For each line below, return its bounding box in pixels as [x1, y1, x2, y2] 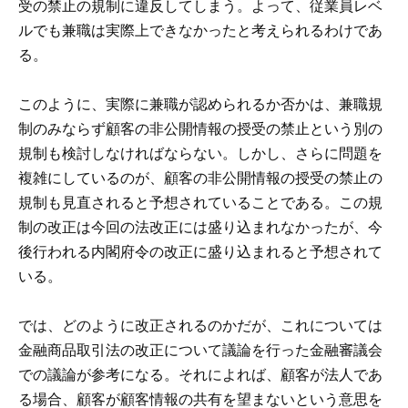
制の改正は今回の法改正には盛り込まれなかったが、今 [18, 219, 382, 235]
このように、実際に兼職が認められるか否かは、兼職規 [18, 97, 382, 112]
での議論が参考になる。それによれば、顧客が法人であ [18, 367, 382, 382]
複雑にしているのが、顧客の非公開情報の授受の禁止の [18, 170, 382, 186]
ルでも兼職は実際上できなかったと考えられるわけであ [18, 23, 382, 38]
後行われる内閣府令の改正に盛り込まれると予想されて [18, 244, 382, 260]
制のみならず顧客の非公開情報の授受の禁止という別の [18, 121, 382, 137]
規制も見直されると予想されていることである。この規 [18, 195, 382, 210]
